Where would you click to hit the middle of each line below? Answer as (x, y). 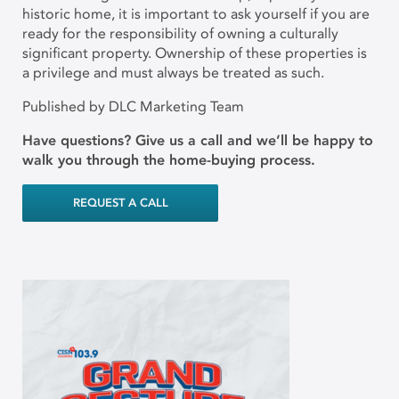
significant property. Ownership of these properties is (195, 53)
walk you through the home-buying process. (169, 160)
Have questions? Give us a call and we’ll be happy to (198, 140)
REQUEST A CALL (120, 203)
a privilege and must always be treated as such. (175, 73)
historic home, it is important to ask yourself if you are (196, 14)
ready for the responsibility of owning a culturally (180, 33)
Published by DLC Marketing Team (133, 106)
